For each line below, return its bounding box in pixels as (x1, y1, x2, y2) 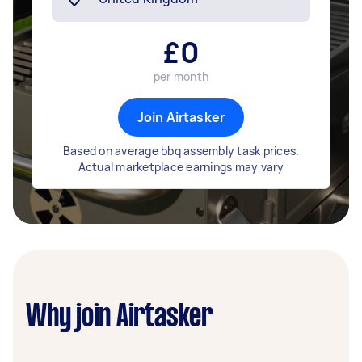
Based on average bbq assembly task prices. (62, 143, 300, 158)
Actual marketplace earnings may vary (78, 159, 284, 175)
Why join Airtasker (26, 303, 213, 332)
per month (153, 69, 209, 84)
